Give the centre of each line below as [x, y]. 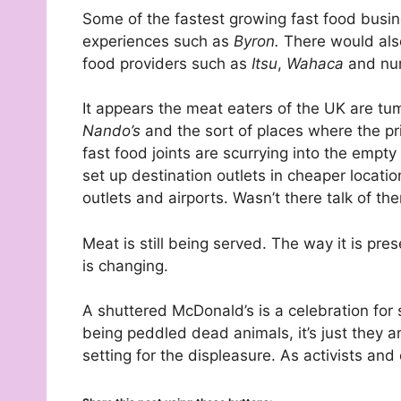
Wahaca [317, 63]
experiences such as [158, 41]
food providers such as [167, 63]
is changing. [125, 265]
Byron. [259, 41]
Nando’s [114, 131]
